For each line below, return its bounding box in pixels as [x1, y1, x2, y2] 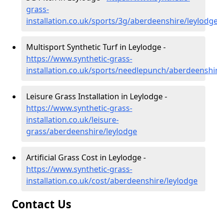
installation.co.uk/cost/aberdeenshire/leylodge [26, 175, 198, 186]
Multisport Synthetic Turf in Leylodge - [26, 42, 166, 52]
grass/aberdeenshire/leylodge [26, 126, 137, 137]
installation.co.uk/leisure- [26, 114, 119, 125]
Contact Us [12, 197, 71, 212]
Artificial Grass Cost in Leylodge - [26, 152, 146, 163]
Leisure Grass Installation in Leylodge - [26, 91, 167, 102]
